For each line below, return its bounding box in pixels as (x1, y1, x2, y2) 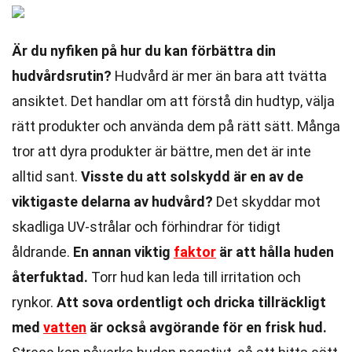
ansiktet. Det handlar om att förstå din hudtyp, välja (12, 93, 335, 109)
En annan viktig (73, 244, 174, 260)
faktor (174, 244, 216, 260)
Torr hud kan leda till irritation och (88, 269, 301, 285)
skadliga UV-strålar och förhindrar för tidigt (12, 218, 280, 235)
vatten (43, 319, 86, 335)
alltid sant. (12, 168, 81, 185)
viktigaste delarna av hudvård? (12, 193, 213, 210)
